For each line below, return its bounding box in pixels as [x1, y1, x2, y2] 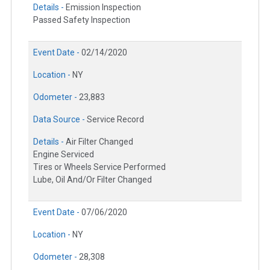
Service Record [87, 115, 144, 125]
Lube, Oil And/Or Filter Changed [33, 175, 152, 185]
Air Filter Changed [66, 137, 133, 147]
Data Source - [33, 115, 87, 125]
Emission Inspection [66, 2, 141, 13]
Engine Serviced [33, 149, 94, 160]
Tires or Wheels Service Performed [33, 162, 166, 172]
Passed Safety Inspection [33, 15, 130, 25]
